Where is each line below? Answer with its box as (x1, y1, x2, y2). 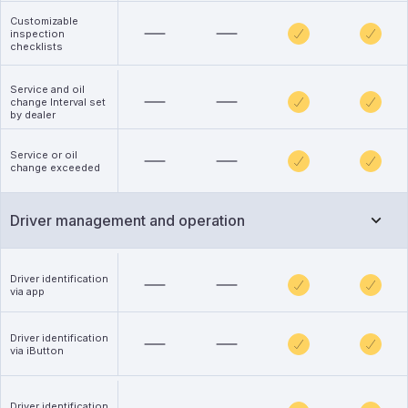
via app (10, 284, 45, 298)
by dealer (10, 107, 56, 121)
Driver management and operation (10, 211, 245, 229)
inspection (10, 26, 65, 40)
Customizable (10, 14, 78, 27)
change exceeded (10, 160, 100, 174)
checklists (10, 39, 63, 53)
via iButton (10, 343, 64, 357)
